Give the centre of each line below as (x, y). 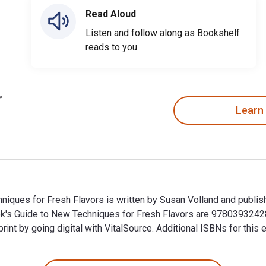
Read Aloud (111, 14)
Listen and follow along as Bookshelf (163, 33)
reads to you (111, 47)
